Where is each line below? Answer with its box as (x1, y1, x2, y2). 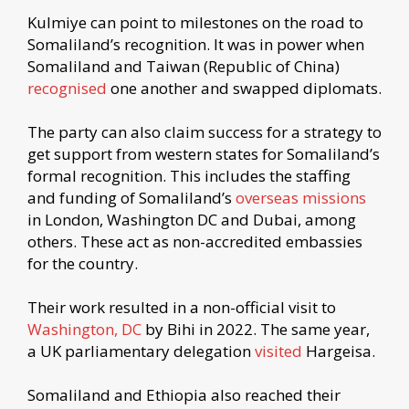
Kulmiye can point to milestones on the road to (27, 11, 363, 33)
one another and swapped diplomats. (107, 77, 382, 99)
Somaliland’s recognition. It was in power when (27, 33, 364, 55)
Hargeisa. (302, 340, 375, 362)
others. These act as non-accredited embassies (27, 230, 362, 252)
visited (255, 340, 302, 362)
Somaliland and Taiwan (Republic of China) (27, 55, 340, 77)
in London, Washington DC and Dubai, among (27, 208, 356, 230)
